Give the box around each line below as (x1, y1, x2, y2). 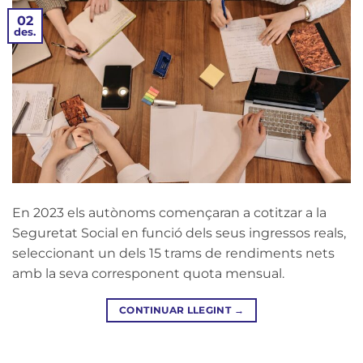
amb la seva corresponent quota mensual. (12, 265, 284, 281)
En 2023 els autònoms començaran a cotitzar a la (12, 204, 327, 220)
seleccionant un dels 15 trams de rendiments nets (12, 245, 335, 261)
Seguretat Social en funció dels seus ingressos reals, (12, 224, 346, 241)
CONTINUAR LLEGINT (119, 303, 234, 316)
